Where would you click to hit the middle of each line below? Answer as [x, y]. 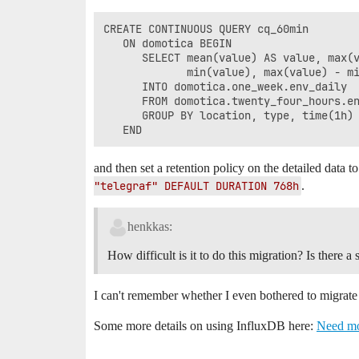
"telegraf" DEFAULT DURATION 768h [196, 186]
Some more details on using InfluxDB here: [205, 325]
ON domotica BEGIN [171, 44]
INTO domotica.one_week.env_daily [228, 87]
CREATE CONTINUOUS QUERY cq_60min [209, 29]
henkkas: [149, 226]
